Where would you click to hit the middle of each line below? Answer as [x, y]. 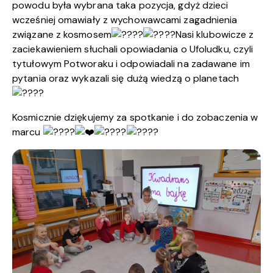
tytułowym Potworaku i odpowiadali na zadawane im [131, 64]
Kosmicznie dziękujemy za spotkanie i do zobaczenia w [135, 118]
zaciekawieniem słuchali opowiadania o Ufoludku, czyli [133, 49]
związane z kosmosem [62, 35]
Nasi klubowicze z [214, 35]
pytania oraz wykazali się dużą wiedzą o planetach [126, 79]
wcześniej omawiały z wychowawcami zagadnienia [125, 20]
